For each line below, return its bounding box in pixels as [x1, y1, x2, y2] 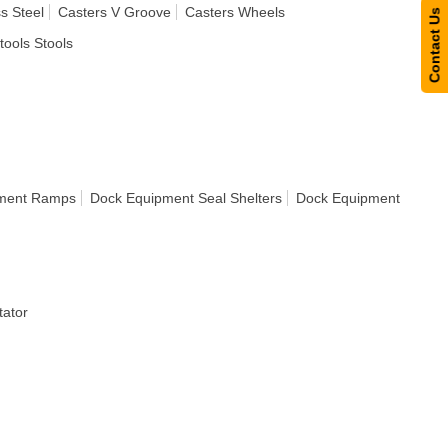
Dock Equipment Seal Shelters [90, 190, 282, 206]
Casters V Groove [58, 4, 171, 20]
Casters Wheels [185, 4, 285, 20]
